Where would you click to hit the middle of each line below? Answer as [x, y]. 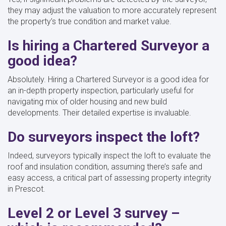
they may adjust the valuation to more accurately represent [112, 10]
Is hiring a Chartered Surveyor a [108, 45]
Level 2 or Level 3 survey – [94, 213]
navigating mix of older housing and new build [87, 101]
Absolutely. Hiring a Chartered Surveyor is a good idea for [108, 79]
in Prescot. [27, 189]
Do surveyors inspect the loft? [104, 137]
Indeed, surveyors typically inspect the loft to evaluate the [109, 155]
